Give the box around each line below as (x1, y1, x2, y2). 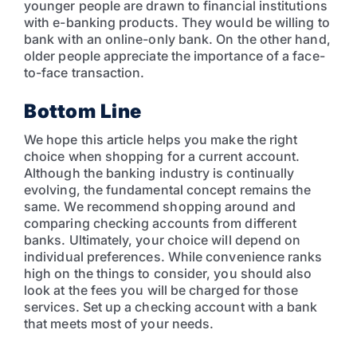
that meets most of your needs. (24, 315, 214, 331)
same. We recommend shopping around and (24, 198, 296, 214)
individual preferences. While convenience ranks (24, 248, 323, 265)
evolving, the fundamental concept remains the (24, 181, 312, 198)
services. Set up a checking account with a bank (24, 298, 318, 315)
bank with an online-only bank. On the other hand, (24, 30, 331, 47)
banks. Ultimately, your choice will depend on (24, 231, 301, 248)
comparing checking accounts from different (24, 214, 297, 231)
